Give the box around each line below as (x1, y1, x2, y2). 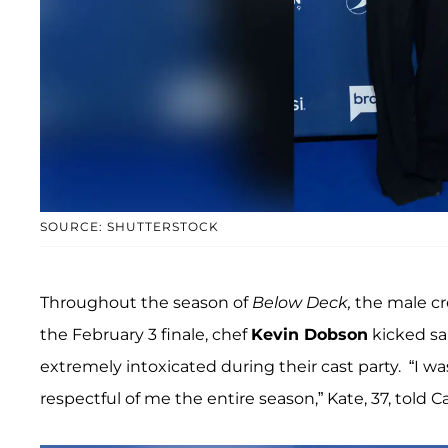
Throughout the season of (40, 293, 252, 313)
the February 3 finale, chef (40, 325, 251, 345)
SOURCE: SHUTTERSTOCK (40, 219, 219, 235)
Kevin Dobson (251, 325, 368, 345)
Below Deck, (252, 293, 355, 313)
